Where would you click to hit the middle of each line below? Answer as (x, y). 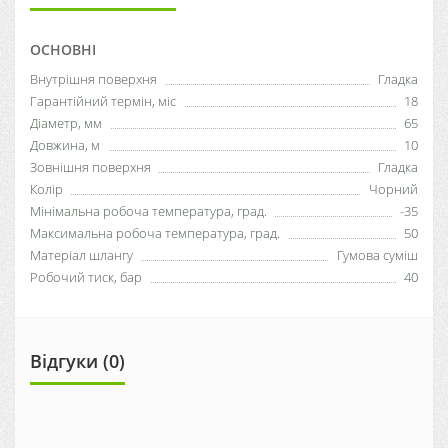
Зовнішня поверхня (90, 166)
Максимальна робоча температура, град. (155, 232)
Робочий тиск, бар (86, 276)
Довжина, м (65, 144)
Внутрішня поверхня (93, 78)
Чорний (393, 188)
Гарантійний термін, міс (103, 100)
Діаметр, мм (66, 122)
